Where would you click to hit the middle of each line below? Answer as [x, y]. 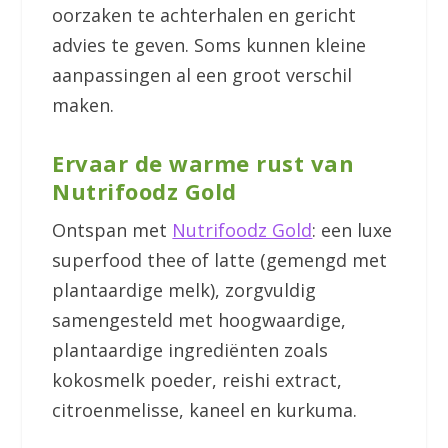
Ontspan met [112, 229]
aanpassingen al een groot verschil [202, 75]
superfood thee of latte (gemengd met [220, 259]
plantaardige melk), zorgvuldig [184, 289]
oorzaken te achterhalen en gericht [204, 15]
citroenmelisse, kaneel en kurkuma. [205, 409]
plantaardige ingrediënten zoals [190, 349]
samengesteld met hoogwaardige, [199, 319]
